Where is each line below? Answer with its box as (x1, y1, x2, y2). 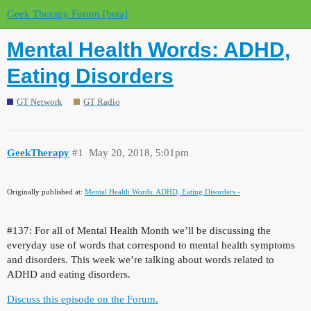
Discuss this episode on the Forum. (7, 293, 158, 305)
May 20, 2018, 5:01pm (88, 147, 189, 159)
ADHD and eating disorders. (7, 268, 131, 280)
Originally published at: (7, 187, 85, 196)
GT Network (17, 96, 62, 107)
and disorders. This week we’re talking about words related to (7, 253, 274, 265)
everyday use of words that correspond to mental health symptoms (7, 239, 295, 251)
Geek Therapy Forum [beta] (7, 8, 128, 19)
